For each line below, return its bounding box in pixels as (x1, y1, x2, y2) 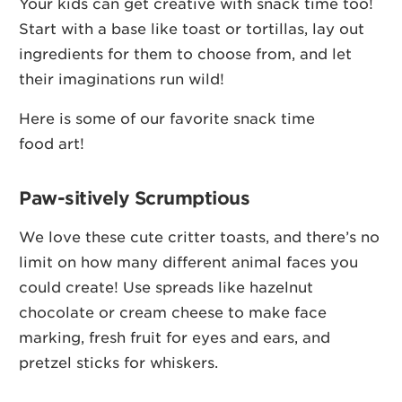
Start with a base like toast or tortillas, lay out (19, 19, 365, 38)
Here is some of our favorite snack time (19, 109, 316, 127)
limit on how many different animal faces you (19, 252, 359, 271)
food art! (19, 134, 85, 153)
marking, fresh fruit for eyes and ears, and (19, 328, 331, 346)
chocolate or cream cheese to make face (19, 302, 328, 321)
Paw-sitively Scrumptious (19, 187, 250, 209)
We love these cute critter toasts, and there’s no (19, 227, 380, 246)
